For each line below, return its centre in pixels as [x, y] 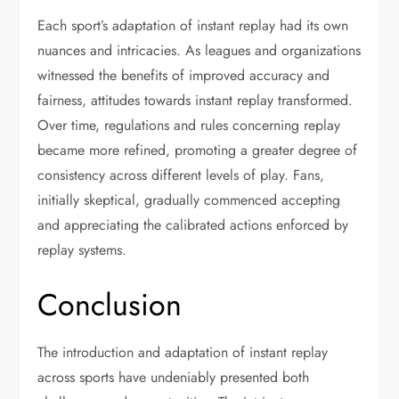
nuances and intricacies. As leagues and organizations [199, 50]
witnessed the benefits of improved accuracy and [184, 75]
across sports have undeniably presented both [174, 377]
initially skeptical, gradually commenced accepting [189, 200]
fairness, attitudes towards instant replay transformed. [195, 100]
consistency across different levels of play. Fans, [181, 175]
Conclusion [110, 305]
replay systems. [82, 250]
